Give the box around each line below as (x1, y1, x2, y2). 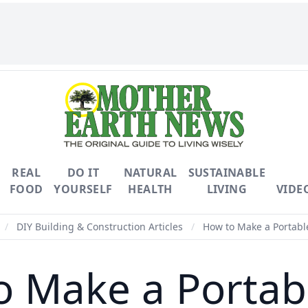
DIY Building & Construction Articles (16, 220, 183, 233)
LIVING (206, 181, 247, 197)
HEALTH (128, 181, 173, 197)
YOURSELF (54, 181, 113, 197)
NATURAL (123, 165, 177, 180)
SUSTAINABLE (188, 165, 265, 180)
